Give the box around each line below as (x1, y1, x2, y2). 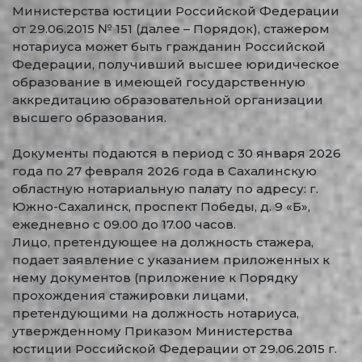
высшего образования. (12, 110, 166, 125)
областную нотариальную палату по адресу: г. (12, 181, 318, 196)
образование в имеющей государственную (12, 74, 305, 90)
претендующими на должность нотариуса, (12, 305, 299, 321)
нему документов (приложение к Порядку (12, 270, 298, 285)
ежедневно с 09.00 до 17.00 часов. (12, 217, 236, 232)
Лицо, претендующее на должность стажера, (12, 234, 314, 250)
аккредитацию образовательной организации (12, 92, 323, 107)
